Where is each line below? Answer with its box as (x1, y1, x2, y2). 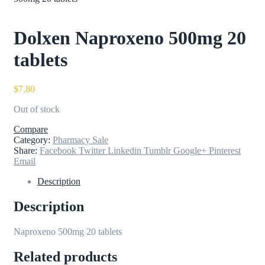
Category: (14, 134, 53, 145)
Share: (14, 145, 37, 156)
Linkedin (108, 145, 141, 156)
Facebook (40, 145, 76, 156)
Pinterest (209, 145, 241, 156)
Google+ (173, 145, 206, 156)
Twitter (79, 145, 105, 156)
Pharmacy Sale (53, 134, 108, 145)
